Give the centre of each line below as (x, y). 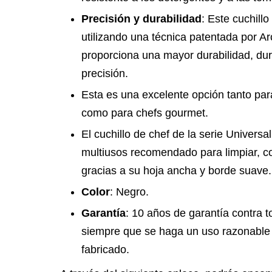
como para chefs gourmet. (145, 113)
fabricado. (105, 250)
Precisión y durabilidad (141, 19)
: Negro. (129, 192)
